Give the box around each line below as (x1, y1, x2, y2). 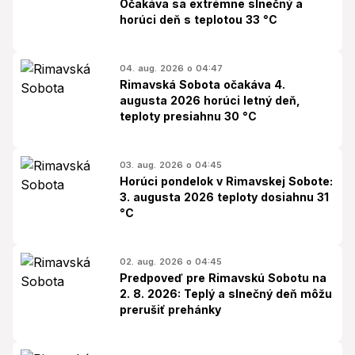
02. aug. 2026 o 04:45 (120, 256, 222, 267)
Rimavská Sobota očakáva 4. (120, 78, 285, 91)
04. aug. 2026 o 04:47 (120, 63, 223, 74)
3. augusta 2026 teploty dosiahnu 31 (120, 190, 329, 204)
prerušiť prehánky (120, 303, 221, 316)
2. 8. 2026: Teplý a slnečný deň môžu (120, 287, 332, 300)
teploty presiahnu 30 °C (120, 109, 257, 123)
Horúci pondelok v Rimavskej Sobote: (120, 174, 333, 188)
